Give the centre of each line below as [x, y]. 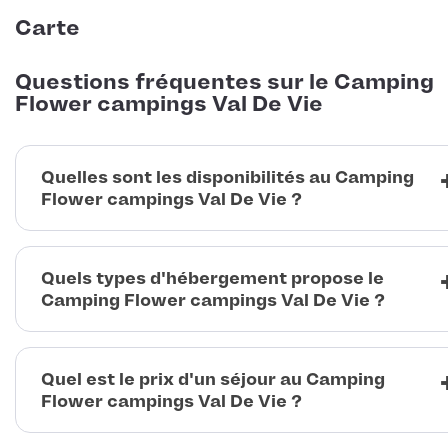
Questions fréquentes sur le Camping [224, 82]
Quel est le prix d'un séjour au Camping [213, 379]
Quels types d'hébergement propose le [212, 278]
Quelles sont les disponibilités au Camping [227, 177]
